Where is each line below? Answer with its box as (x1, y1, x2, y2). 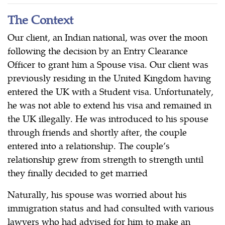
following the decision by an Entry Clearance (8, 44, 188, 57)
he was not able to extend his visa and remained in (8, 98, 211, 111)
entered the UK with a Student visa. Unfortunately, (8, 84, 213, 97)
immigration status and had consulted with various (8, 201, 214, 214)
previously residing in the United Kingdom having (8, 71, 211, 84)
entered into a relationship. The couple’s (8, 139, 170, 152)
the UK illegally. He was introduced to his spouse (8, 111, 208, 125)
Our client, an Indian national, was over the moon (8, 30, 207, 43)
